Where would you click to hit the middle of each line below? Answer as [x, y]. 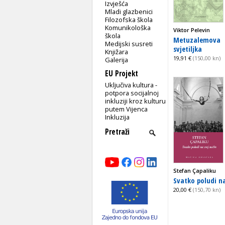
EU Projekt [122, 73]
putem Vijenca [127, 109]
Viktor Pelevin [192, 30]
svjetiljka [188, 48]
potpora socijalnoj [132, 93]
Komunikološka [128, 27]
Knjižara [117, 51]
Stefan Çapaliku [195, 171]
